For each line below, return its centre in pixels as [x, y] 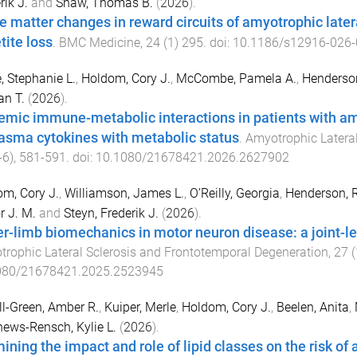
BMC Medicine [99, 43]
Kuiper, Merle [140, 307]
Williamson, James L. [124, 193]
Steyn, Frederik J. [111, 213]
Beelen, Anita [312, 307]
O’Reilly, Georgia [234, 193]
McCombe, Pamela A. [236, 79]
